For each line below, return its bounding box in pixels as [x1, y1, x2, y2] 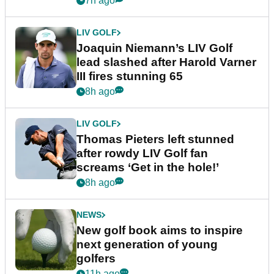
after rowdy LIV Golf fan [76, 147, 208, 160]
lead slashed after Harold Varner [76, 56, 256, 69]
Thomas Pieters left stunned [76, 133, 234, 146]
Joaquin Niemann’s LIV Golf [76, 42, 232, 55]
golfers [76, 252, 116, 265]
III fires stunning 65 [76, 70, 183, 83]
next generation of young [76, 238, 218, 251]
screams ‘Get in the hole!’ [76, 161, 219, 174]
